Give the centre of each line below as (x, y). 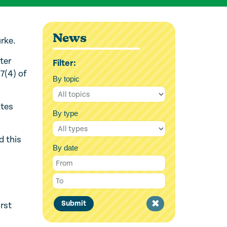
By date (65, 148)
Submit (73, 203)
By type (65, 113)
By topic (66, 79)
